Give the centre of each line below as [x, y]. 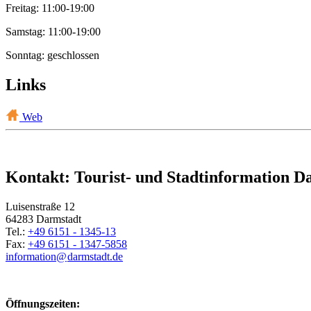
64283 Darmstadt [45, 219]
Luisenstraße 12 [40, 207]
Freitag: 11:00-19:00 [50, 8]
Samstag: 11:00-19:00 [53, 32]
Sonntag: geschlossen [52, 56]
